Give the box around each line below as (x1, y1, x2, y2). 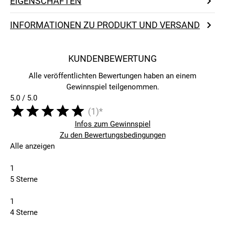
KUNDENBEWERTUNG (68, 53, 157, 64)
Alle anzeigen (10, 142, 55, 151)
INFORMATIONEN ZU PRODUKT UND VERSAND (10, 20, 200, 31)
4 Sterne (10, 208, 38, 217)
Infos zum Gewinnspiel (74, 120, 151, 129)
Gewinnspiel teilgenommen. (66, 82, 159, 92)
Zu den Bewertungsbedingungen (59, 131, 166, 140)
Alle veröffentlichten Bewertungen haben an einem (29, 71, 196, 81)
